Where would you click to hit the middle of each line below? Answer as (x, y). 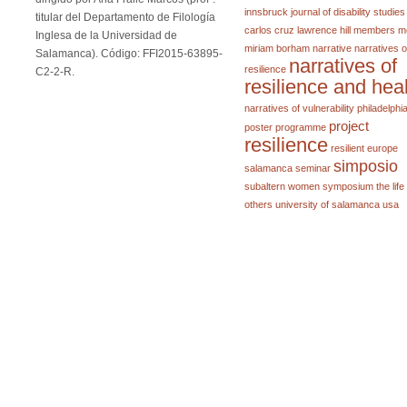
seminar (313, 168)
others (259, 204)
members (375, 30)
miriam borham (278, 48)
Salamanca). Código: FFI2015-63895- (129, 54)
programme (301, 127)
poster (259, 127)
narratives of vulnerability (300, 108)
